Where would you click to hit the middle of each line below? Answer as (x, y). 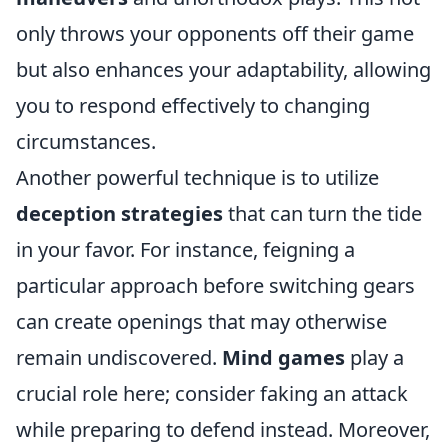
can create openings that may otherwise (201, 321)
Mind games (283, 357)
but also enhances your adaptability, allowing (223, 69)
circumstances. (86, 141)
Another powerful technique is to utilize (197, 177)
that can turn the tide (322, 213)
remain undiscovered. (119, 357)
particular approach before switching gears (215, 285)
